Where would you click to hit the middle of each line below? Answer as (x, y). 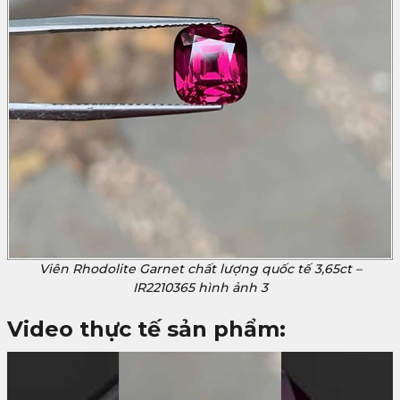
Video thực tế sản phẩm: (150, 329)
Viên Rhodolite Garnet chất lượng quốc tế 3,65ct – (200, 269)
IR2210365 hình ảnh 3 (200, 288)
